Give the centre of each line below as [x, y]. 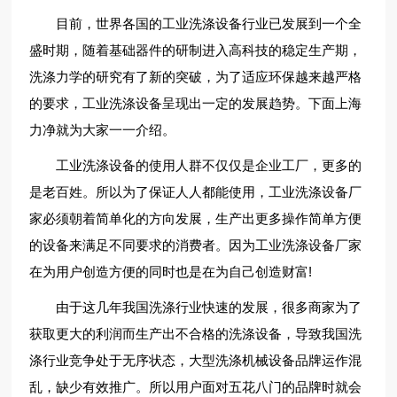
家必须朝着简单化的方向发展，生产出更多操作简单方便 [196, 218]
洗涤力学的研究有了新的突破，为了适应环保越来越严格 [196, 77]
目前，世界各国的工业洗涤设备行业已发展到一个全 [196, 23]
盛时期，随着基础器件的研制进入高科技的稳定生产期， [196, 50]
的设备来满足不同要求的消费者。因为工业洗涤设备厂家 [196, 245]
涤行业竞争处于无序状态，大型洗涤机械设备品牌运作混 [196, 360]
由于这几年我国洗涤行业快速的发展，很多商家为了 [196, 307]
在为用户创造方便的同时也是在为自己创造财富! [171, 272]
